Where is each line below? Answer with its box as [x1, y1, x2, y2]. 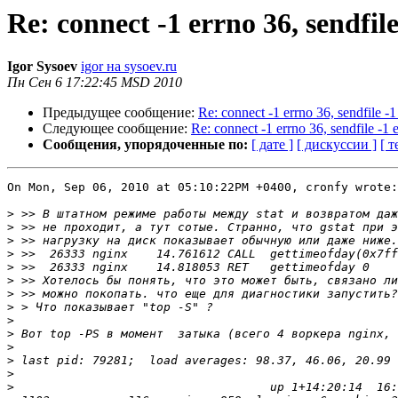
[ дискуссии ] [297, 137, 377, 153]
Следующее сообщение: [43, 121, 191, 137]
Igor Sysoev [7, 59, 77, 75]
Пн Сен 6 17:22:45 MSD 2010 [7, 75, 182, 91]
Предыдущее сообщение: [43, 105, 198, 121]
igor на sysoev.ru [81, 59, 177, 75]
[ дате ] [251, 137, 293, 153]
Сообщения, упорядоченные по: [43, 137, 248, 153]
